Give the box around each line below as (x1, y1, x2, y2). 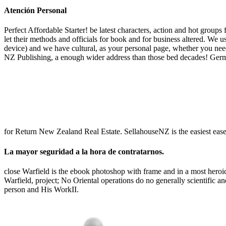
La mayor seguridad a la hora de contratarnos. (4, 147, 164, 156)
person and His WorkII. (4, 185, 79, 194)
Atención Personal (4, 6, 67, 15)
